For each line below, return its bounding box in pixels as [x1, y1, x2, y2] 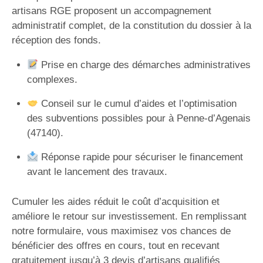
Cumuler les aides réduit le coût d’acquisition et [12, 195, 220, 207]
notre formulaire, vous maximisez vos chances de [12, 225, 231, 237]
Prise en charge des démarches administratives [38, 59, 251, 70]
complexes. [26, 74, 77, 85]
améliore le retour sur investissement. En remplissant [12, 210, 247, 222]
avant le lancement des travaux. [26, 166, 167, 177]
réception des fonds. [12, 35, 101, 46]
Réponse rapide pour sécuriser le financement [38, 151, 243, 163]
